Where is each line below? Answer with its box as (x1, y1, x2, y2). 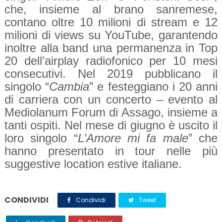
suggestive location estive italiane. (4, 157, 182, 171)
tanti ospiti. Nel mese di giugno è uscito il (4, 118, 218, 132)
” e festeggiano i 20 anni (89, 80, 218, 94)
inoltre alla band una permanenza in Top (4, 41, 218, 55)
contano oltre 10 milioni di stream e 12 (4, 15, 218, 29)
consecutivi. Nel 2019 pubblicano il (4, 67, 218, 81)
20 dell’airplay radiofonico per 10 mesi (4, 54, 218, 68)
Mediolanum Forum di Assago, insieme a (4, 106, 218, 119)
